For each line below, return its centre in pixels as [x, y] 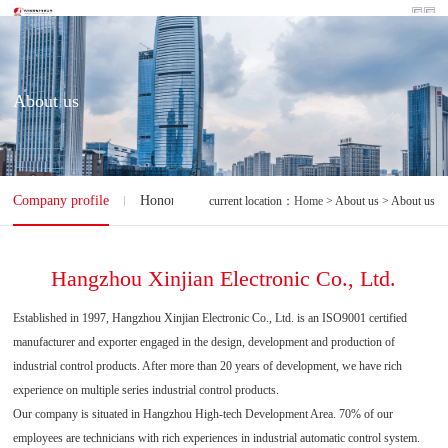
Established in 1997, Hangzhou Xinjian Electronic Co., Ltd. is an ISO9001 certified [210, 318]
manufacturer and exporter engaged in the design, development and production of [204, 342]
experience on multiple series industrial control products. [146, 390]
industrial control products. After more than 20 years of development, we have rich [208, 366]
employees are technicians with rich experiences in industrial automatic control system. [217, 438]
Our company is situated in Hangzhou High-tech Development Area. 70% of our [203, 414]
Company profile [61, 200]
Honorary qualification [205, 200]
